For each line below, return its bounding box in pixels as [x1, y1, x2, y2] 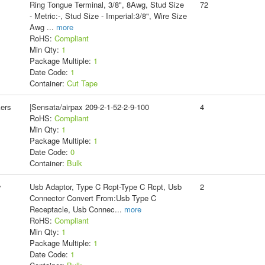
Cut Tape [66, 77, 98, 89]
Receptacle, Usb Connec [29, 203, 115, 215]
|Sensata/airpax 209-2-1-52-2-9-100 [29, 101, 149, 112]
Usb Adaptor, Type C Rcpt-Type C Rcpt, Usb [29, 180, 182, 192]
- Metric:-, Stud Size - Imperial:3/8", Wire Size [29, 9, 187, 21]
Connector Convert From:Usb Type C [29, 192, 156, 203]
